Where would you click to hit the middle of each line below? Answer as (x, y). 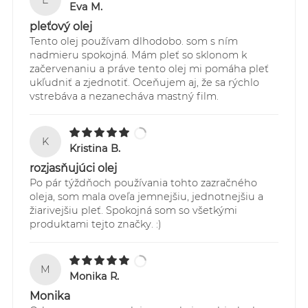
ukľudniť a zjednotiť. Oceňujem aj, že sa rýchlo (144, 82)
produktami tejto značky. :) (95, 224)
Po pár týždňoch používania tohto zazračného (143, 183)
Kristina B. (95, 148)
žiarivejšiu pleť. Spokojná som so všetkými (133, 211)
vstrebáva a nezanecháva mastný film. (124, 96)
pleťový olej (60, 26)
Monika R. (95, 277)
